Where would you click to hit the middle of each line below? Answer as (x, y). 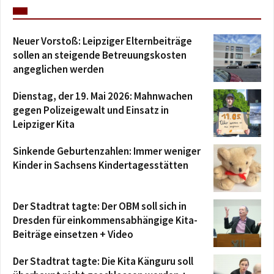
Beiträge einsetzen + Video (73, 234)
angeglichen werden (58, 69)
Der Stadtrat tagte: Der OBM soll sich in (100, 206)
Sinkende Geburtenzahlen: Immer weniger (107, 151)
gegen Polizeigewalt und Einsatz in (91, 110)
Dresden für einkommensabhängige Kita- (105, 220)
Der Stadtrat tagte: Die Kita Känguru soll (103, 261)
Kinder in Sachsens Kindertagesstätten (101, 165)
